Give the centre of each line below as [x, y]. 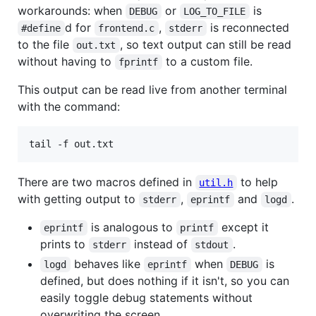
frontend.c [127, 28]
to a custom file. [207, 61]
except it [245, 227]
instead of [160, 244]
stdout [212, 244]
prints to [65, 244]
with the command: [69, 106]
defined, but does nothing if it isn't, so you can [165, 280]
